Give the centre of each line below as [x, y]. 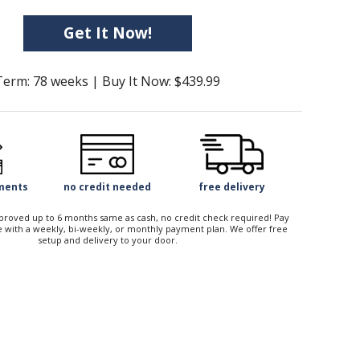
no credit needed [107, 186]
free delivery [232, 186]
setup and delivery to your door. [107, 240]
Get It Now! [107, 33]
